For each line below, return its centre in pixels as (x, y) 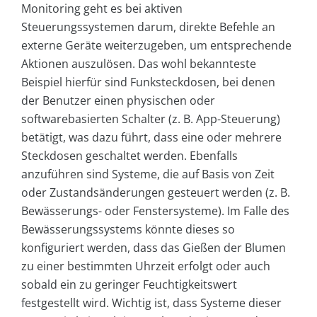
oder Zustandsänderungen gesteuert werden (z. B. (156, 193)
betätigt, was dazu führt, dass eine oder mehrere (151, 138)
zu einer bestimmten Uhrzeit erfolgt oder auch (146, 266)
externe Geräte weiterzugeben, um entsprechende (156, 46)
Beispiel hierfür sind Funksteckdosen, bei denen (148, 82)
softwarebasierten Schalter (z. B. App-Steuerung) (151, 119)
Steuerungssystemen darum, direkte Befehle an (148, 27)
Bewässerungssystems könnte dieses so (128, 230)
